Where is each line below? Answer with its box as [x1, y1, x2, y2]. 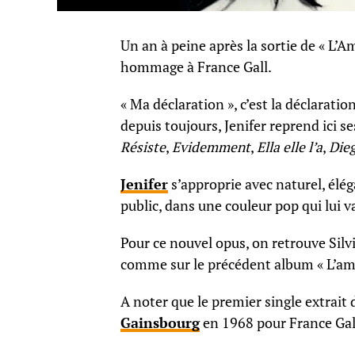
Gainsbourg [120, 314, 200, 333]
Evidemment [172, 138, 250, 157]
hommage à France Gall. [120, 58, 272, 77]
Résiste [120, 138, 166, 157]
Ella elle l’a [257, 138, 323, 157]
